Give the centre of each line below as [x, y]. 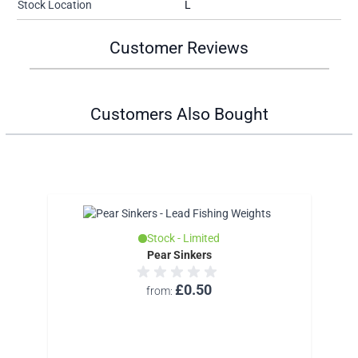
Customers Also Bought [179, 114]
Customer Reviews [179, 48]
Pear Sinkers [179, 255]
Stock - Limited [183, 239]
